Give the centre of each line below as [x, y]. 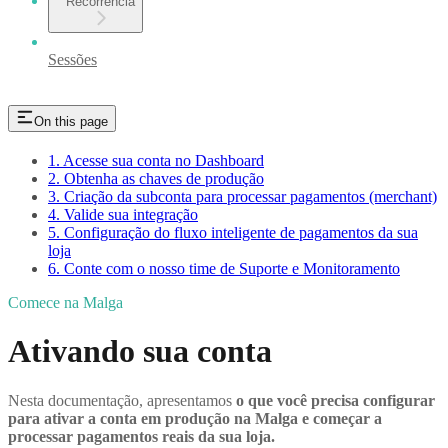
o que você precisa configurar [335, 400]
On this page [71, 122]
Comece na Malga [65, 302]
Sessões [72, 60]
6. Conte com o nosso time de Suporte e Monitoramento [224, 268]
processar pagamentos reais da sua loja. [141, 436]
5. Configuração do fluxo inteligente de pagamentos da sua [233, 232]
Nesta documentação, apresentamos [122, 400]
